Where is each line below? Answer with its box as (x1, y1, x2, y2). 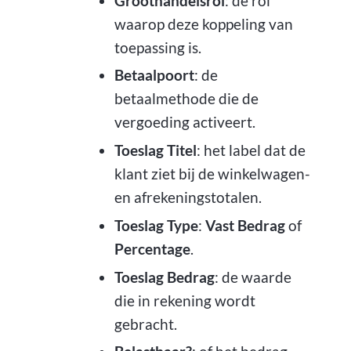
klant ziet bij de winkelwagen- (114, 165, 310, 183)
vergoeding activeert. (114, 113, 255, 132)
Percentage (114, 239, 190, 258)
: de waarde (214, 267, 291, 286)
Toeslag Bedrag (114, 267, 215, 286)
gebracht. (114, 314, 177, 333)
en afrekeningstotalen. (114, 188, 262, 207)
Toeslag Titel (114, 141, 197, 160)
